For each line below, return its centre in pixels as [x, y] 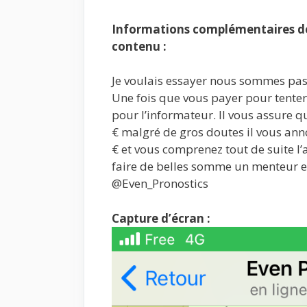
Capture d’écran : [161, 218]
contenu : [139, 46]
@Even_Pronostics [160, 183]
